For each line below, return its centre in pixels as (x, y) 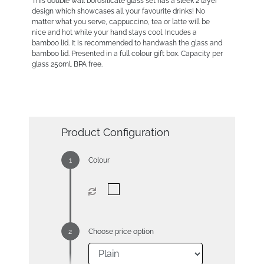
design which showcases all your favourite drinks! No (118, 11)
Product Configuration (115, 132)
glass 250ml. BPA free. (67, 64)
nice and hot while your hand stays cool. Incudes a (114, 32)
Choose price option (121, 231)
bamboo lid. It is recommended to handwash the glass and (127, 43)
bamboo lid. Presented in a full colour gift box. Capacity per (127, 53)
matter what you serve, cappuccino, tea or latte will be (121, 22)
